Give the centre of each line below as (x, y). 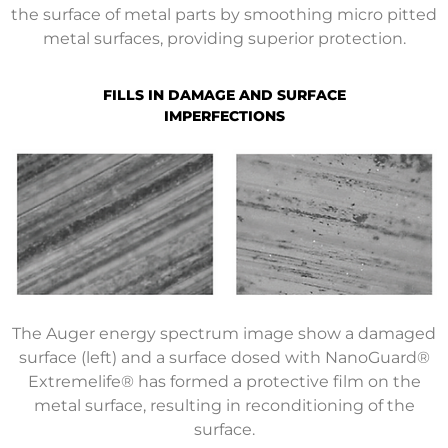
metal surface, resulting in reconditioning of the (224, 405)
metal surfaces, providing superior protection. (224, 38)
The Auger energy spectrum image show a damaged (224, 333)
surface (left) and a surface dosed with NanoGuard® (224, 357)
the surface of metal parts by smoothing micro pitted (224, 14)
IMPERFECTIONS (224, 116)
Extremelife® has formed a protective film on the (224, 381)
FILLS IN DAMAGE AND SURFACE (224, 95)
